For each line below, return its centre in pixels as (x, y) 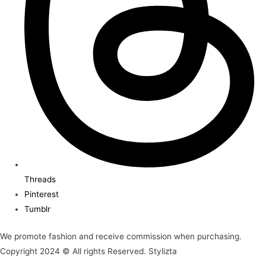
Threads (40, 180)
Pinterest (42, 194)
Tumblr (38, 209)
